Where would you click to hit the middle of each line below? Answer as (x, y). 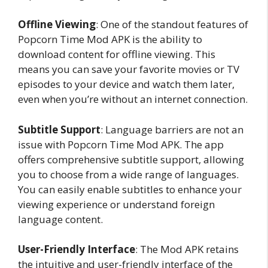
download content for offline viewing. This (117, 54)
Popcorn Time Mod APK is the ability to (110, 39)
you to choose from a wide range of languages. (128, 174)
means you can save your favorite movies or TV (129, 69)
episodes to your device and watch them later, (126, 84)
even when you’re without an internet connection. (133, 99)
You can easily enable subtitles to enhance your (130, 189)
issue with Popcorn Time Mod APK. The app (121, 144)
